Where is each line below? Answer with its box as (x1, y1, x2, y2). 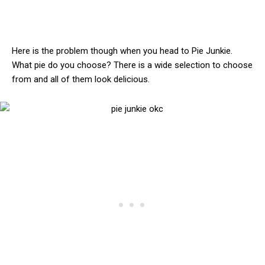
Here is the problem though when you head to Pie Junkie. (12, 46, 232, 57)
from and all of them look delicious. (12, 74, 150, 85)
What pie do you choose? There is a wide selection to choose (12, 60, 253, 71)
